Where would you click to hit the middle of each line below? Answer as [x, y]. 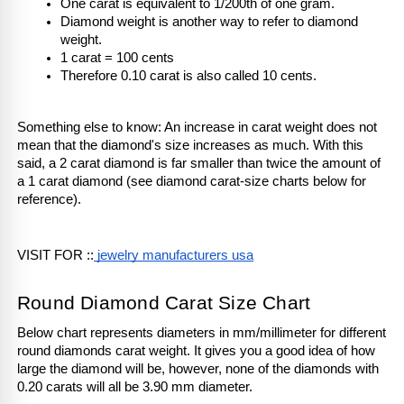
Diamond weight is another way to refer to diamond [209, 21]
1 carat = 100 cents [117, 57]
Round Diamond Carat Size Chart [164, 303]
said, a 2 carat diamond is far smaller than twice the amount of [199, 163]
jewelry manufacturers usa [174, 255]
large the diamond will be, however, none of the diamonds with [198, 368]
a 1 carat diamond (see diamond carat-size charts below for [192, 181]
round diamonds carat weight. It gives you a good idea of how [196, 350]
